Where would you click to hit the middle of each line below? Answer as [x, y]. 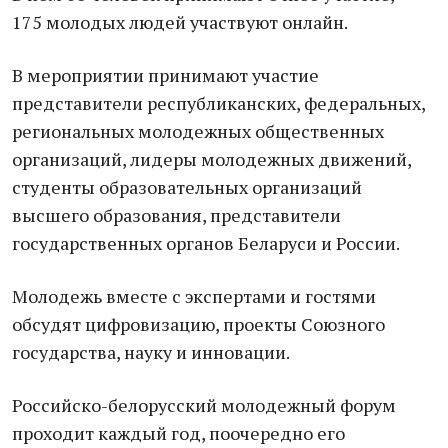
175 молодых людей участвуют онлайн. [180, 22]
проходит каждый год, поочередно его [178, 433]
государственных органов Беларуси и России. [206, 243]
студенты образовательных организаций [187, 187]
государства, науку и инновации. [151, 352]
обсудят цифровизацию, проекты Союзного [198, 324]
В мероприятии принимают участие [165, 75]
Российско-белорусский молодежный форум [204, 405]
